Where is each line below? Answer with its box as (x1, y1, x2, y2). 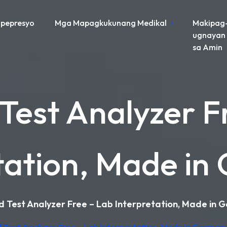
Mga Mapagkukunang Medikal (55, 18, 167, 28)
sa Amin (193, 42, 223, 52)
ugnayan (193, 30, 226, 40)
